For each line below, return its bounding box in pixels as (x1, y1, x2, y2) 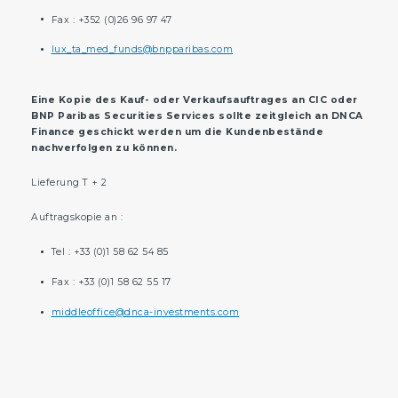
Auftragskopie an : (31, 211, 123, 224)
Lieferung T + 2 (31, 177, 107, 189)
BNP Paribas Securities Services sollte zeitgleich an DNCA (31, 110, 363, 123)
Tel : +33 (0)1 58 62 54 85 (51, 246, 169, 259)
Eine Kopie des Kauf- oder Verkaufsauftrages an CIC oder (31, 94, 358, 107)
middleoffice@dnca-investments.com (51, 306, 239, 318)
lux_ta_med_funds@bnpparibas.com (51, 44, 233, 56)
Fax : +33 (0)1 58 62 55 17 (51, 276, 171, 288)
